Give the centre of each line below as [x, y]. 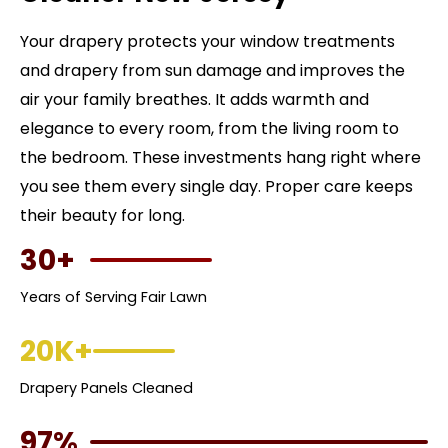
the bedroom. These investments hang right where [220, 157]
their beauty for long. [102, 215]
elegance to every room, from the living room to [209, 128]
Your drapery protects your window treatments [207, 41]
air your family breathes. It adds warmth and [194, 99]
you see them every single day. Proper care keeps [216, 186]
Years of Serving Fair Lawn [113, 296]
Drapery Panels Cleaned [106, 387]
